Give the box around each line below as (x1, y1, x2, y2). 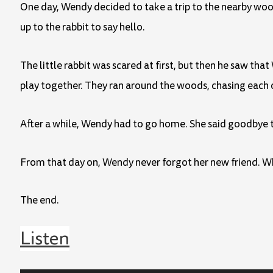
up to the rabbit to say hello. (20, 20, 145, 35)
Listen (20, 226, 69, 252)
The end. (20, 193, 59, 208)
